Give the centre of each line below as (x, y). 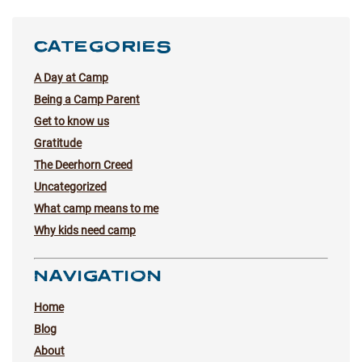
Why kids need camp (85, 230)
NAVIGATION (99, 274)
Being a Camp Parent (87, 99)
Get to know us (72, 121)
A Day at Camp (71, 77)
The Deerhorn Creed (83, 164)
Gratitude (58, 143)
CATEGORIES (103, 45)
